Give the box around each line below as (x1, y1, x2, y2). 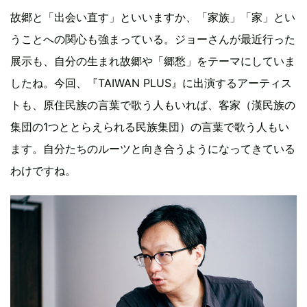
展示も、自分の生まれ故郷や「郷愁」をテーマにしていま (10, 54, 295, 69)
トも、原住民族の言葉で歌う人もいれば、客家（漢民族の (10, 98, 295, 112)
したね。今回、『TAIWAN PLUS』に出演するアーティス (10, 76, 292, 90)
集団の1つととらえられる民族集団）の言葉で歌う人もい (10, 120, 289, 134)
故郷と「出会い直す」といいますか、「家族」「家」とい (10, 10, 295, 25)
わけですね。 (10, 164, 76, 178)
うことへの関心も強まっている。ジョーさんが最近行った (10, 32, 295, 47)
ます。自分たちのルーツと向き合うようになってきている (10, 142, 295, 156)
